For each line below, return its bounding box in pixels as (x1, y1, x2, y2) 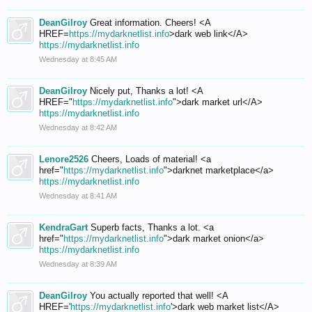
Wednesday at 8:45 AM (39, 55, 117, 63)
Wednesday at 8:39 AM (39, 260, 117, 268)
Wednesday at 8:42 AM (39, 123, 117, 132)
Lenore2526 (39, 154, 88, 164)
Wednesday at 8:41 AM (39, 192, 117, 200)
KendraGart (39, 222, 88, 233)
